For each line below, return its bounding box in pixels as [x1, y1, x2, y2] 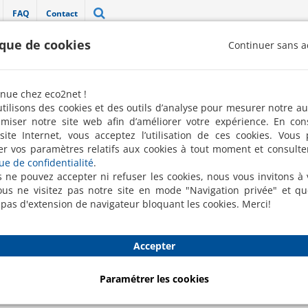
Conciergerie [237, 93, 293, 107]
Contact [46, 8, 78, 19]
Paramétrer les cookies [99, 272, 209, 285]
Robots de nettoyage [7, 93, 98, 107]
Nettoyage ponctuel [125, 93, 210, 107]
